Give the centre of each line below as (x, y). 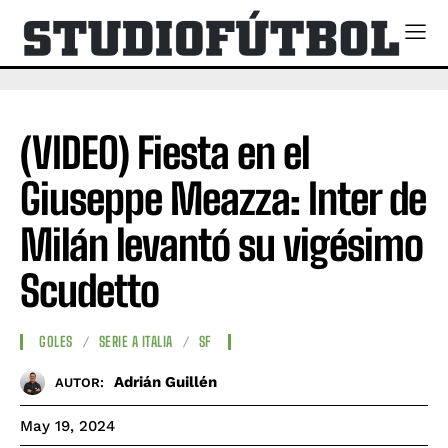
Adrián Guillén (165, 382)
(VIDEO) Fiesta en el (165, 152)
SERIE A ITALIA (135, 342)
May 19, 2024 (67, 425)
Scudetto (89, 290)
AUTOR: (79, 383)
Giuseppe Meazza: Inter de (223, 198)
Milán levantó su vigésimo (221, 244)
